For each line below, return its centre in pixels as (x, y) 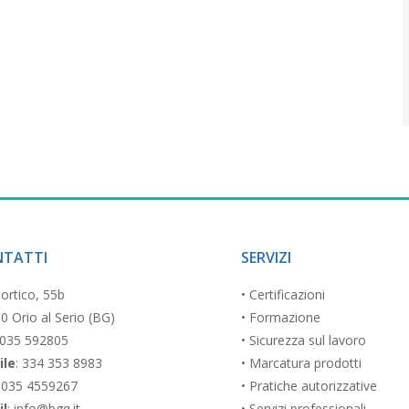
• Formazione (281, 317)
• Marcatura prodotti (301, 363)
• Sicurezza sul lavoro (304, 340)
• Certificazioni (283, 294)
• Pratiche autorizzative (309, 386)
